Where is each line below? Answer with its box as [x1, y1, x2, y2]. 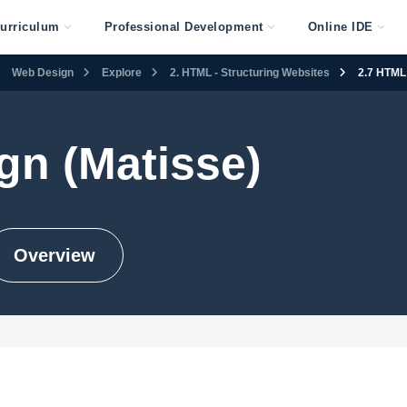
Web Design [12, 65, 74, 79]
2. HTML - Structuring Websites [170, 65, 330, 79]
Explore [102, 65, 142, 79]
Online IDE [307, 20, 373, 34]
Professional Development [104, 20, 263, 34]
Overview [13, 245, 95, 265]
